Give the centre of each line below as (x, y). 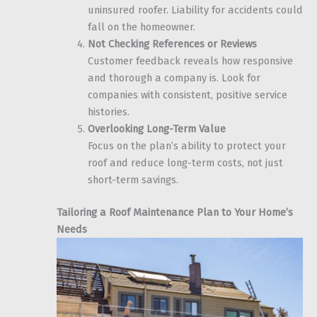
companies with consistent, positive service (187, 95)
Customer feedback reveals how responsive (190, 61)
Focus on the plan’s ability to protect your (186, 146)
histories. (108, 112)
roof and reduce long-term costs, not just (185, 163)
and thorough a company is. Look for (174, 78)
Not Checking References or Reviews (172, 44)
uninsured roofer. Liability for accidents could (195, 10)
